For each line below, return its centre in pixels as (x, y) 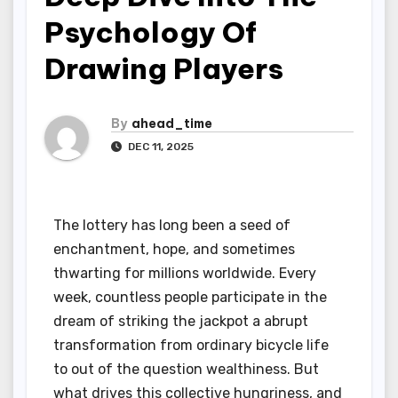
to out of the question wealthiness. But (186, 370)
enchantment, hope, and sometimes (174, 250)
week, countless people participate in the (190, 298)
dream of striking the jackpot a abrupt (181, 322)
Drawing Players (164, 68)
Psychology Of (151, 32)
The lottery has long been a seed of (172, 226)
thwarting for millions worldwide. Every (185, 274)
